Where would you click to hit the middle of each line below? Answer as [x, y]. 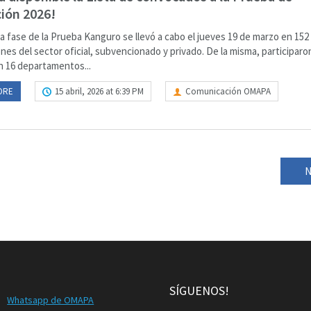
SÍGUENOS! [199, 291]
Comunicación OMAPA [228, 91]
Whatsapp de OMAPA [51, 300]
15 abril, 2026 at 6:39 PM [99, 91]
